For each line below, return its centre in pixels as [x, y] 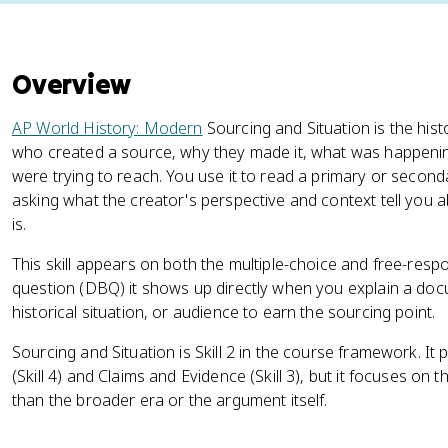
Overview [72, 84]
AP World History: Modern [107, 128]
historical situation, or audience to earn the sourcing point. [224, 312]
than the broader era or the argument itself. [170, 400]
